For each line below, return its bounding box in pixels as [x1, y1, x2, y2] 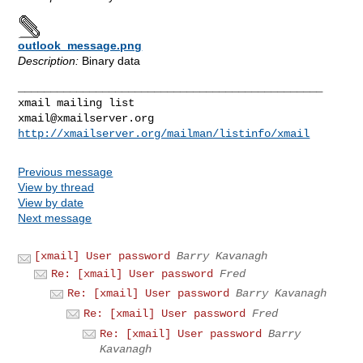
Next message [18, 211, 92, 224]
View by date [18, 195, 84, 209]
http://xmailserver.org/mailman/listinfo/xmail [18, 126, 310, 140]
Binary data [79, 53, 141, 67]
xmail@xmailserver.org [18, 111, 155, 125]
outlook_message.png [18, 38, 143, 52]
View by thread [18, 180, 95, 194]
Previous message [18, 164, 113, 178]
